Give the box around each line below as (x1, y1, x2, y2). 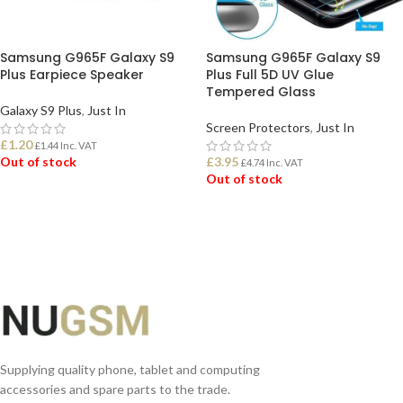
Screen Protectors (206, 120, 310, 135)
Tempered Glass (206, 83, 316, 101)
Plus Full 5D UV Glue (206, 66, 334, 84)
